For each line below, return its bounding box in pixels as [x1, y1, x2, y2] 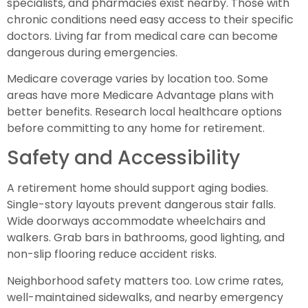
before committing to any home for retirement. [7, 120, 265, 136]
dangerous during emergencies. [7, 44, 177, 60]
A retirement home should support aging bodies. [7, 180, 268, 197]
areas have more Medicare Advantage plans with [7, 87, 274, 103]
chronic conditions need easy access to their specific [7, 11, 294, 27]
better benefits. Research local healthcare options [7, 103, 282, 120]
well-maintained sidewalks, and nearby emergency [7, 289, 283, 305]
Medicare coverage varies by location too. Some [7, 70, 268, 87]
